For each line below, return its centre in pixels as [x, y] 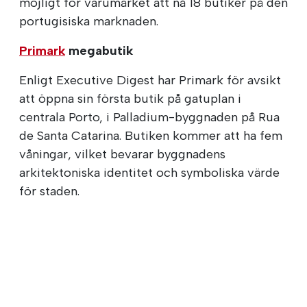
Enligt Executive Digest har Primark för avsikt [150, 80]
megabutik [99, 50]
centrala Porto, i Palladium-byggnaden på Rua [149, 117]
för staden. [49, 191]
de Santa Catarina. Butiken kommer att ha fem [151, 135]
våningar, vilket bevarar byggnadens [122, 154]
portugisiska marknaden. [89, 21]
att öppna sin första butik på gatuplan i [130, 98]
